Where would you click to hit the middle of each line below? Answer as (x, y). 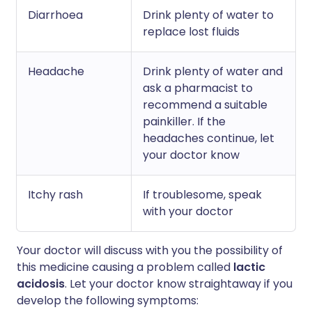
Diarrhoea (55, 15)
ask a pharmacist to (198, 88)
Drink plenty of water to (208, 15)
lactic (249, 267)
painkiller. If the (184, 122)
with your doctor (188, 211)
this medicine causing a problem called (125, 267)
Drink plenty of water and (213, 71)
